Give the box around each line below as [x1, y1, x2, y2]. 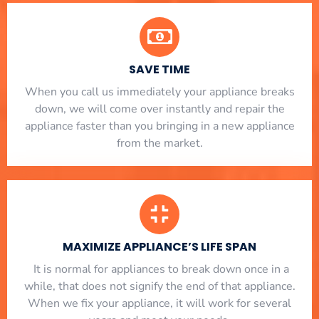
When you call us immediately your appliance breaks [24, 83, 295, 100]
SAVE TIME [129, 61, 190, 78]
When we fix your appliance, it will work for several [28, 295, 291, 311]
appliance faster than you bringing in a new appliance [24, 117, 295, 134]
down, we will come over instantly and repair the [34, 100, 285, 117]
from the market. [116, 135, 203, 151]
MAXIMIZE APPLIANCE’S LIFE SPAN [63, 238, 256, 255]
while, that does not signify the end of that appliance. [23, 278, 296, 294]
